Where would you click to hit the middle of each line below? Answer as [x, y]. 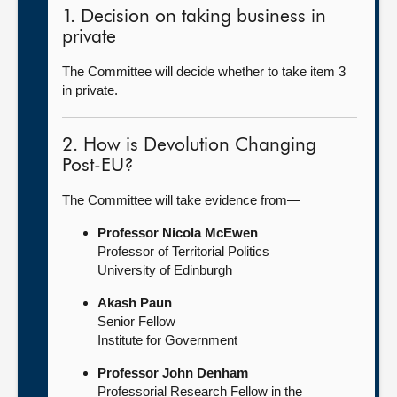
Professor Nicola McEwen [178, 233]
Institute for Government [167, 340]
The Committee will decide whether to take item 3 [204, 71]
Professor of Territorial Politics [183, 251]
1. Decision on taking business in [194, 17]
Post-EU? [98, 166]
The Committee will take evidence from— [181, 200]
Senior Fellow [136, 321]
